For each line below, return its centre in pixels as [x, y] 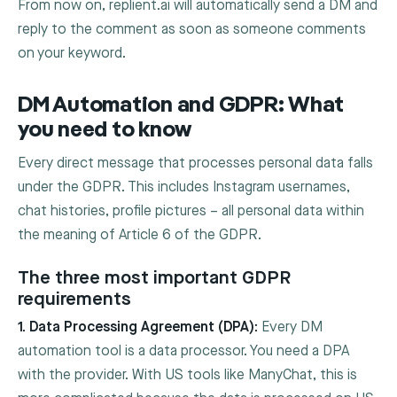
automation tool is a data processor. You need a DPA [183, 352]
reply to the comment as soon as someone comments [192, 29]
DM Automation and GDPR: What [181, 105]
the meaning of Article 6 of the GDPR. [140, 236]
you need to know [105, 130]
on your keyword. [72, 53]
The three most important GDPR [154, 277]
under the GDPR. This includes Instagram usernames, [184, 188]
